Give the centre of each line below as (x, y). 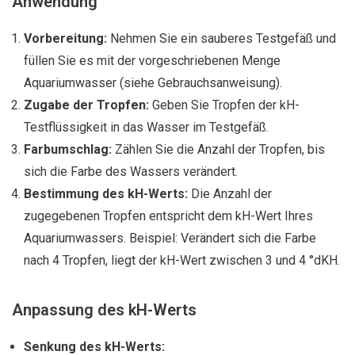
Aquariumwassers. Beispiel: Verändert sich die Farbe (170, 238)
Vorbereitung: (65, 38)
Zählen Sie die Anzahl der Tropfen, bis (218, 149)
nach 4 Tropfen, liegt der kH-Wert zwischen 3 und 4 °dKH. (182, 260)
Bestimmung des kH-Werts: (106, 194)
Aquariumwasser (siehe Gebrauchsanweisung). (153, 83)
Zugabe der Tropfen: (86, 105)
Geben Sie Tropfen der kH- (224, 105)
